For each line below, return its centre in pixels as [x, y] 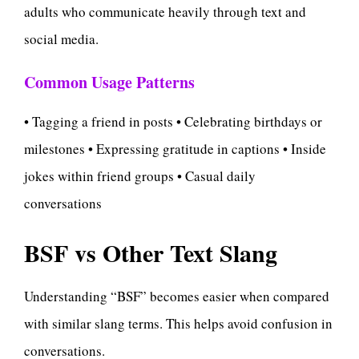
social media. [61, 38]
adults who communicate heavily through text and [165, 11]
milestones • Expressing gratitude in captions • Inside [175, 149]
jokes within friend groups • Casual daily [140, 176]
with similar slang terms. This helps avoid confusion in [178, 323]
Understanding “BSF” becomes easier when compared [177, 296]
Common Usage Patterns [109, 83]
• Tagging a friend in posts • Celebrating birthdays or [173, 122]
